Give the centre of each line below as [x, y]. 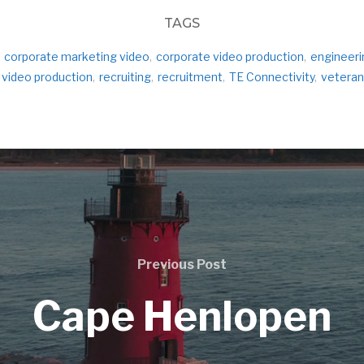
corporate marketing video [76, 56]
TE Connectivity [271, 76]
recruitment [190, 76]
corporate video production [230, 56]
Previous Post [182, 265]
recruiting [125, 76]
